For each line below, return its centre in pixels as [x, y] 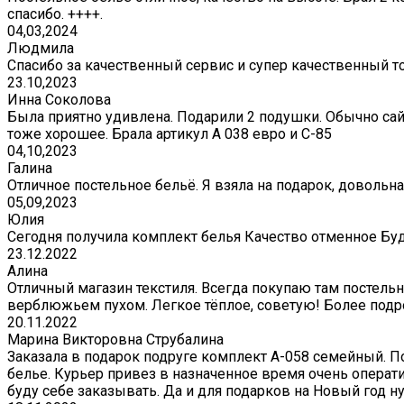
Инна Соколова [59, 100]
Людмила [41, 49]
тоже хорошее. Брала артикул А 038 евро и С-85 [170, 134]
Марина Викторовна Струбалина [115, 340]
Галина [30, 169]
